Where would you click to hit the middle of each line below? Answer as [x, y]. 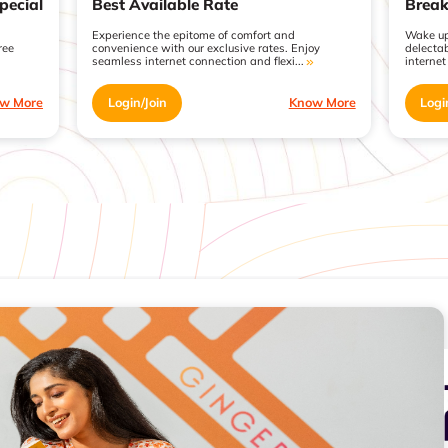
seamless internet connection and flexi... [198, 61]
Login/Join [137, 102]
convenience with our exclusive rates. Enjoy [206, 48]
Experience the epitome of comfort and [194, 35]
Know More [322, 102]
